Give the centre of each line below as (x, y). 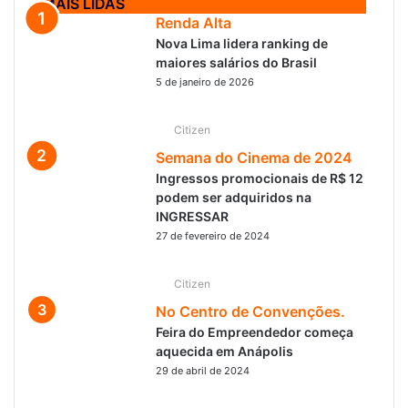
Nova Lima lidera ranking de (242, 43)
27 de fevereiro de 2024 (213, 236)
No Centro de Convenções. (250, 311)
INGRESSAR (192, 216)
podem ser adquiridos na (234, 197)
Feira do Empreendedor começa (255, 332)
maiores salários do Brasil (236, 62)
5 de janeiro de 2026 (205, 82)
